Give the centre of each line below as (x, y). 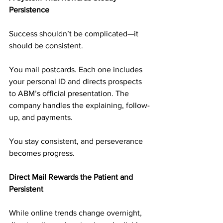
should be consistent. (46, 46)
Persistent (26, 189)
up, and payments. (41, 117)
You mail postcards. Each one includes (77, 69)
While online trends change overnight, (76, 213)
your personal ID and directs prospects (76, 81)
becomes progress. (42, 153)
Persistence (29, 10)
